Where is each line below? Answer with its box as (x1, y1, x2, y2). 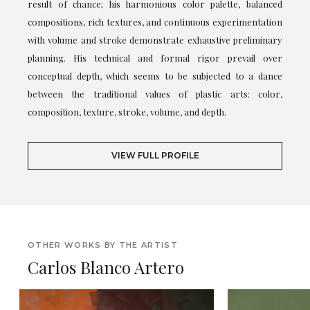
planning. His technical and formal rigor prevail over (28, 52, 282, 64)
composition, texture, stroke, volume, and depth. (28, 106, 226, 118)
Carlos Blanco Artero (28, 256, 184, 279)
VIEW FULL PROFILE (111, 150, 199, 161)
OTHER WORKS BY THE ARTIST (28, 240, 178, 250)
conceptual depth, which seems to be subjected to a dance (28, 70, 282, 82)
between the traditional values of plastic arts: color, (28, 88, 282, 100)
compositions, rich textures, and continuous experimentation (28, 16, 282, 28)
